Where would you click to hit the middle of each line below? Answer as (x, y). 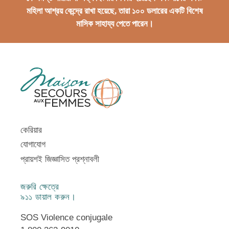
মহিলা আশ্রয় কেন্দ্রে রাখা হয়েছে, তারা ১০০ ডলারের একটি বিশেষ (114, 11)
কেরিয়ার (31, 130)
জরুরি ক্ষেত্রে (40, 187)
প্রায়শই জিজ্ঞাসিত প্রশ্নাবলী (60, 159)
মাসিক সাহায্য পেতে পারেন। (114, 24)
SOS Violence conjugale (66, 218)
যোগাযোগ (33, 145)
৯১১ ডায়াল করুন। (48, 197)
